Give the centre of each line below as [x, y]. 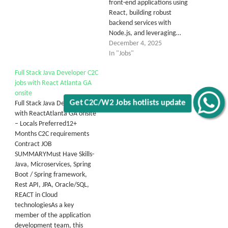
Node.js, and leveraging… [145, 33]
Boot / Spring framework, [51, 175]
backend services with [140, 23]
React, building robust [140, 13]
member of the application [53, 215]
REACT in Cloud [36, 195]
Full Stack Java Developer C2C [56, 73]
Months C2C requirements [52, 134]
